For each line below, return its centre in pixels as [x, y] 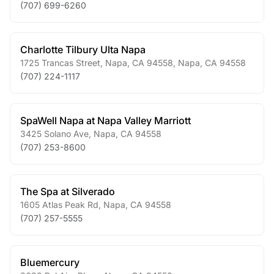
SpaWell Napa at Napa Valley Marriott [106, 120]
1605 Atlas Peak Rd [59, 205]
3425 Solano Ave [54, 134]
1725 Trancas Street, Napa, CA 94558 [97, 63]
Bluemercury [50, 262]
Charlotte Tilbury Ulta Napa [83, 50]
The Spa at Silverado [68, 191]
